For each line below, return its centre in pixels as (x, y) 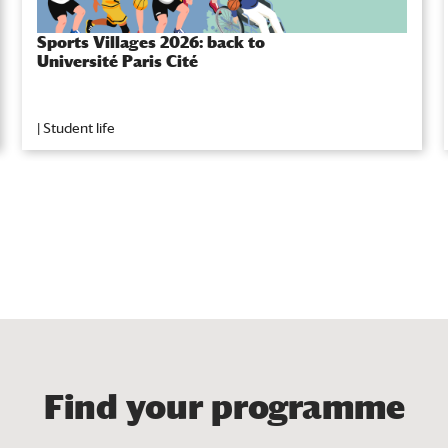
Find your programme (224, 407)
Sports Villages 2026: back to (151, 43)
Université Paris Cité (117, 62)
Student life (79, 128)
